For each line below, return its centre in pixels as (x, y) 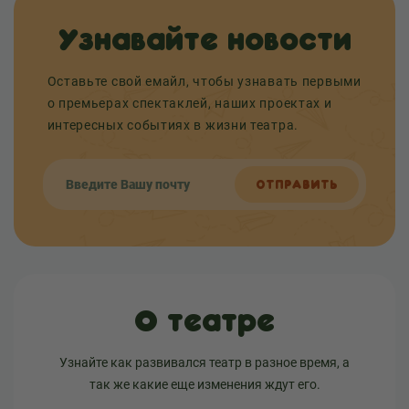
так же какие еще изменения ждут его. (204, 384)
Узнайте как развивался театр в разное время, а (204, 362)
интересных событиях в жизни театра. (173, 125)
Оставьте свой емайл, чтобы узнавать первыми (204, 81)
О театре (204, 320)
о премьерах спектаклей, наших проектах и (189, 103)
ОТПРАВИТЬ (297, 184)
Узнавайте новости (204, 39)
